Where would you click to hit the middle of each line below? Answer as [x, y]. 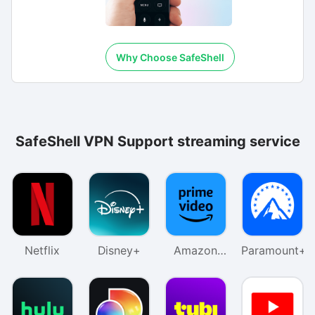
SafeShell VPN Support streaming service [157, 141]
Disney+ [119, 250]
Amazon [196, 250]
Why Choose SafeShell [170, 57]
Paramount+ [274, 250]
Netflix [43, 250]
